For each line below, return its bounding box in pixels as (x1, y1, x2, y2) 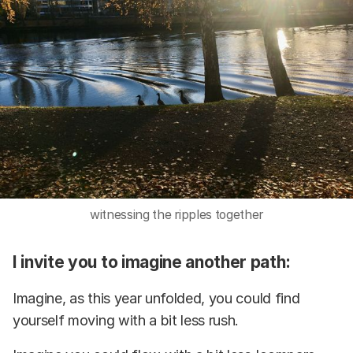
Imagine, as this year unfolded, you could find (13, 290, 300, 307)
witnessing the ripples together (89, 206, 264, 222)
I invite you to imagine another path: (13, 252, 292, 273)
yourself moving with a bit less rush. (13, 312, 240, 329)
